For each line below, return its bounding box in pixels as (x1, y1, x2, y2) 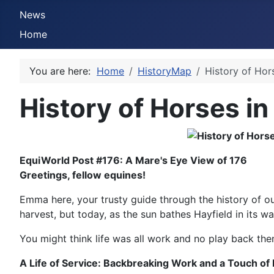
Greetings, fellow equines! (20, 169, 146, 181)
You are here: (29, 65, 97, 77)
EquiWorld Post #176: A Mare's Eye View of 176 (20, 154, 247, 166)
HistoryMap (138, 65, 191, 77)
